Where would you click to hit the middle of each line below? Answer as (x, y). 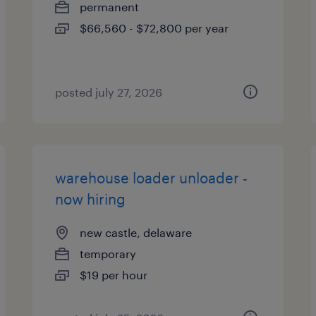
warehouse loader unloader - (152, 178)
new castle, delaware (136, 232)
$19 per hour (114, 275)
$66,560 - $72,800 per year (154, 28)
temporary (108, 254)
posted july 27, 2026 (109, 92)
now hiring (91, 199)
